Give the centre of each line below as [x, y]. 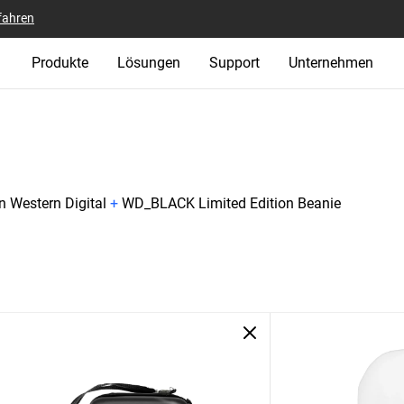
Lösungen [148, 63]
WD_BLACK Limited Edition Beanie [231, 203]
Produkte [60, 63]
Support [234, 63]
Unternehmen [331, 63]
